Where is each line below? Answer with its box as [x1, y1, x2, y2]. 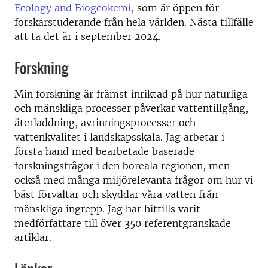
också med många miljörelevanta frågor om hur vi [14, 174, 253, 186]
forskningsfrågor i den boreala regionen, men [14, 160, 230, 172]
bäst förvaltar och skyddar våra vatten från [14, 188, 218, 200]
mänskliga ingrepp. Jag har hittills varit [14, 203, 200, 215]
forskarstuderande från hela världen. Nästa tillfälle [14, 16, 254, 28]
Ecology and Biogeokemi [14, 2, 131, 14]
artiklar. [14, 232, 51, 243]
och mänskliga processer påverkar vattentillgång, [14, 102, 248, 114]
